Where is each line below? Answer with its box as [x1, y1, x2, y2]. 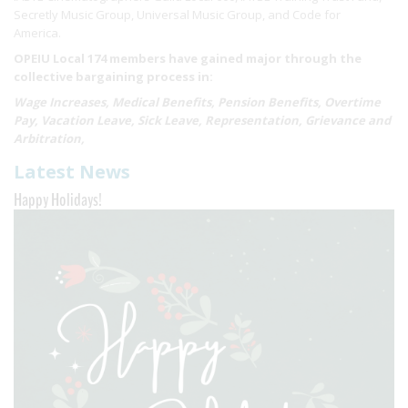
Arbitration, [14, 130, 85, 147]
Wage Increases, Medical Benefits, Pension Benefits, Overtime [14, 94, 381, 110]
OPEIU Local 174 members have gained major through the [14, 50, 362, 66]
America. [14, 25, 66, 41]
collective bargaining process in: [14, 68, 213, 85]
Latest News [14, 159, 130, 184]
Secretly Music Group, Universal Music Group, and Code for [14, 6, 341, 23]
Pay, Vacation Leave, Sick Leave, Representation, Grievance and [14, 112, 391, 128]
